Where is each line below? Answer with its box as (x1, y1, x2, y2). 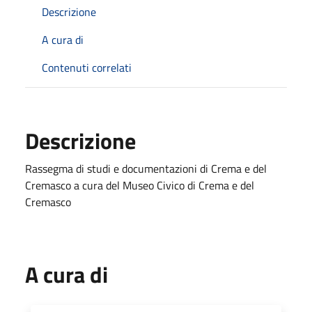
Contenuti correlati (42, 58, 132, 76)
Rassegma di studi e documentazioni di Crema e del (25, 159, 267, 177)
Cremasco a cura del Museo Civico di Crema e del (25, 176, 254, 194)
